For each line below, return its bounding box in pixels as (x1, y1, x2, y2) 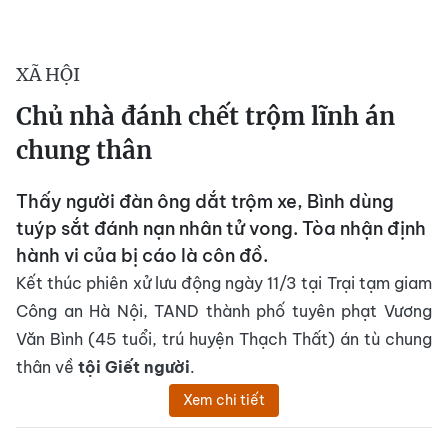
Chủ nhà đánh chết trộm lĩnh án (16, 101, 395, 132)
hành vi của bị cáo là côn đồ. (16, 244, 268, 267)
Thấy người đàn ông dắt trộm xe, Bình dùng (16, 190, 394, 213)
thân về (16, 357, 78, 377)
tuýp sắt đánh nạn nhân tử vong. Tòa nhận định (16, 217, 426, 240)
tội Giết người (78, 357, 190, 377)
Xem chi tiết (183, 391, 265, 409)
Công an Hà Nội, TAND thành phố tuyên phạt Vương (16, 301, 432, 321)
